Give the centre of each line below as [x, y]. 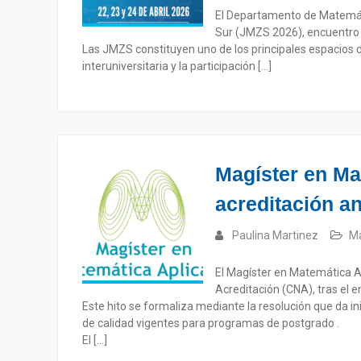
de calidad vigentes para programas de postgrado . [211, 323]
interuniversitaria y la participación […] [177, 66]
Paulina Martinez [275, 235]
